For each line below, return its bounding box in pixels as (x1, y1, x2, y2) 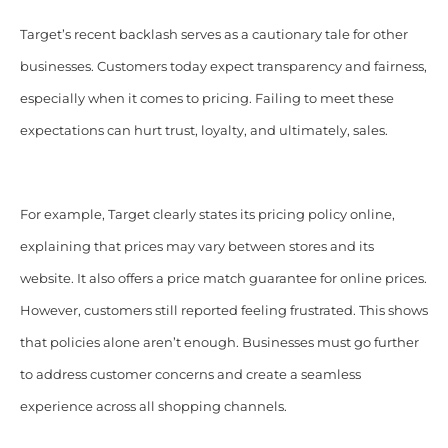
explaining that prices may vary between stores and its (19, 239, 374, 255)
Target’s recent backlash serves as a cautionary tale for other (19, 27, 408, 43)
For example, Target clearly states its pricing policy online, (19, 207, 395, 223)
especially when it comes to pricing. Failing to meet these (19, 91, 394, 107)
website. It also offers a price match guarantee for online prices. (19, 271, 427, 287)
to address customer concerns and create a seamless (19, 367, 361, 383)
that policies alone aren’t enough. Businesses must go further (19, 335, 419, 351)
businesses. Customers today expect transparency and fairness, (19, 59, 427, 75)
